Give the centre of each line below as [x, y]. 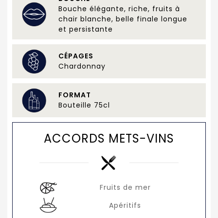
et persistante [86, 29]
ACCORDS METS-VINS [109, 139]
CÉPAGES [76, 56]
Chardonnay [82, 66]
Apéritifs [125, 205]
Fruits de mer [125, 187]
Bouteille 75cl [84, 105]
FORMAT [75, 95]
